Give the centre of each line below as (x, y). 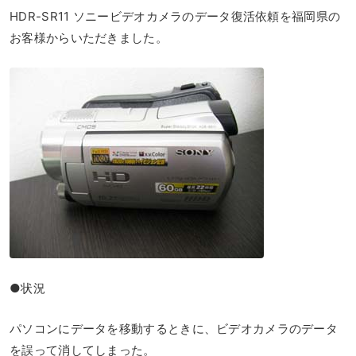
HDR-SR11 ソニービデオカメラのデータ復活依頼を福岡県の (175, 16)
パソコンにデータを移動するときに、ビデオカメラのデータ (174, 328)
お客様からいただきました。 (89, 37)
